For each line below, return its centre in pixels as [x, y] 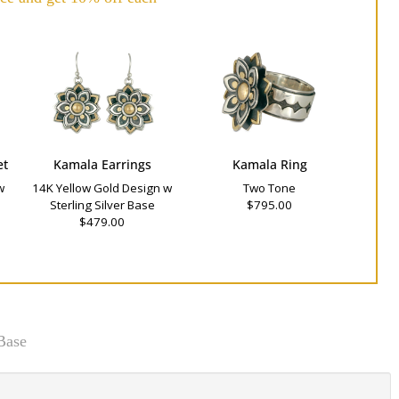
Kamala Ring [269, 164]
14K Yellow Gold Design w [102, 188]
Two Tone [270, 188]
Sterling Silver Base [102, 205]
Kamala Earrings [102, 164]
